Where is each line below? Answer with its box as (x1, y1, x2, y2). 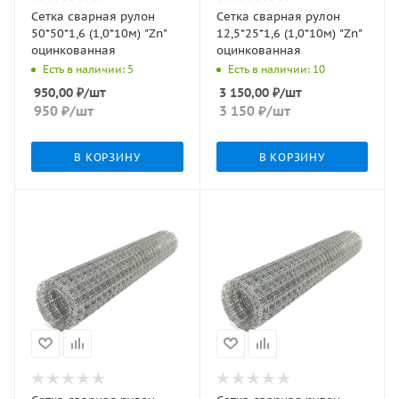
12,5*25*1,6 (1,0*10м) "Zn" (216, 26, 362, 41)
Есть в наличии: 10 (227, 62, 325, 77)
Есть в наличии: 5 (43, 62, 134, 77)
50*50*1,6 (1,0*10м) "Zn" (31, 26, 167, 41)
